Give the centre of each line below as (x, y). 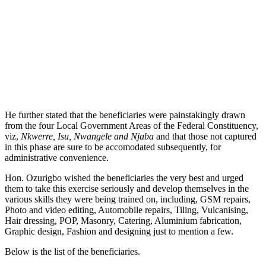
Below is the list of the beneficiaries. (72, 251)
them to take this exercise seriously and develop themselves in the (127, 188)
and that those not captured (206, 136)
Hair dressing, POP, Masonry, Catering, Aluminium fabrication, (123, 220)
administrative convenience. (57, 157)
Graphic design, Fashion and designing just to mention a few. (119, 231)
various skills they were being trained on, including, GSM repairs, (128, 199)
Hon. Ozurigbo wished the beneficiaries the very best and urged (124, 178)
